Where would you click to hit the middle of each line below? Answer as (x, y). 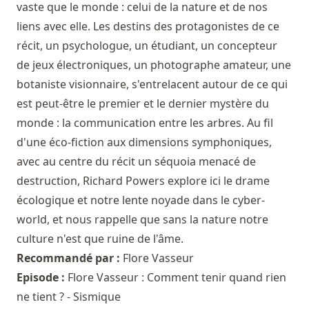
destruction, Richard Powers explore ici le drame (143, 181)
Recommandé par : (70, 258)
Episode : (42, 278)
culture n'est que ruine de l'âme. (100, 239)
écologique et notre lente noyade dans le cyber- (141, 200)
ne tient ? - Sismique (69, 297)
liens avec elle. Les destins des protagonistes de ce (148, 27)
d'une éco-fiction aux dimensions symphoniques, (144, 142)
